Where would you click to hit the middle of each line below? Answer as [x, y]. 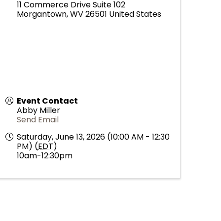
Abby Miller [38, 110]
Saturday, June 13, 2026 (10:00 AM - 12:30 [93, 137]
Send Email [37, 119]
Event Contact [47, 101]
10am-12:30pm [44, 155]
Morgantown [41, 14]
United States [135, 14]
